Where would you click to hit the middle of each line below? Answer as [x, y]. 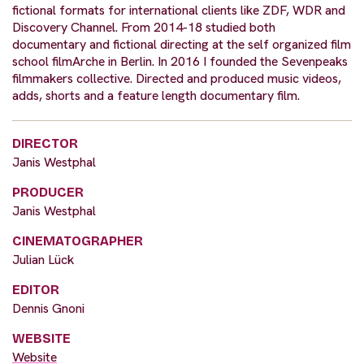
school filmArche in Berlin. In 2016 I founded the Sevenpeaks [180, 61]
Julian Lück [43, 259]
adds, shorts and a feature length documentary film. [156, 95]
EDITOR [36, 289]
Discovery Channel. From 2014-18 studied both [144, 27]
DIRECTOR [45, 143]
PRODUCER [48, 192]
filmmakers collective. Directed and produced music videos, [177, 78]
